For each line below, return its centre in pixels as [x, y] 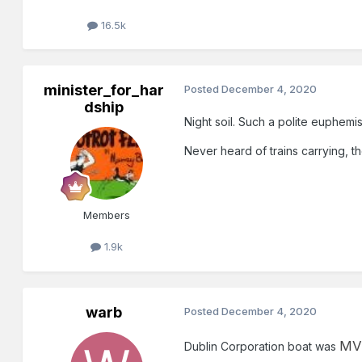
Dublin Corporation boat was [262, 346]
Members [107, 215]
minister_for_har [103, 90]
